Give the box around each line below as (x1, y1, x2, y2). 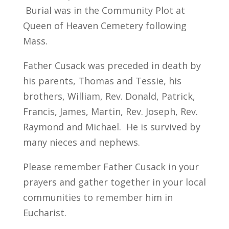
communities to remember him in (22, 191, 173, 204)
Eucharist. (22, 207, 66, 219)
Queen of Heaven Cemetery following (22, 19, 187, 32)
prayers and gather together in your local (22, 176, 206, 189)
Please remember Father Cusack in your (22, 161, 199, 173)
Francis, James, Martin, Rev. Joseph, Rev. (22, 105, 198, 118)
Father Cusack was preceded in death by (22, 59, 201, 72)
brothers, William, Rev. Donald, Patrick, (22, 90, 195, 103)
